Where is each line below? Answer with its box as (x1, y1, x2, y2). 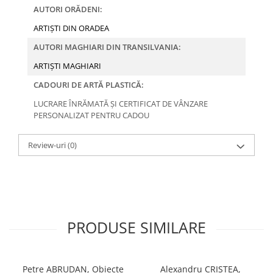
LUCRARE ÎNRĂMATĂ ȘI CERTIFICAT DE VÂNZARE (34, 98, 208, 110)
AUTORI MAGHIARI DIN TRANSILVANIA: (34, 41, 181, 53)
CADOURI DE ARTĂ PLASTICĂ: (34, 79, 144, 91)
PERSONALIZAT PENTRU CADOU (34, 110, 151, 121)
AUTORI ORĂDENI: (34, 4, 102, 15)
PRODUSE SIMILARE (67, 217, 206, 238)
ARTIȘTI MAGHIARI (34, 60, 101, 72)
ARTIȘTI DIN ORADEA (34, 23, 109, 34)
